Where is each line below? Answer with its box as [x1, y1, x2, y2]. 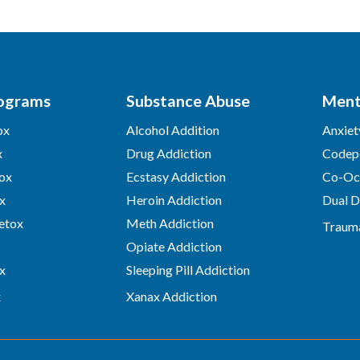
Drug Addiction [125, 145, 211, 161]
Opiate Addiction [125, 239, 222, 254]
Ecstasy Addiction [125, 169, 226, 184]
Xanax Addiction [125, 288, 217, 304]
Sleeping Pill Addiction [125, 262, 250, 277]
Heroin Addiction [125, 192, 222, 207]
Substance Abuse [125, 91, 250, 110]
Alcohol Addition [125, 122, 219, 137]
